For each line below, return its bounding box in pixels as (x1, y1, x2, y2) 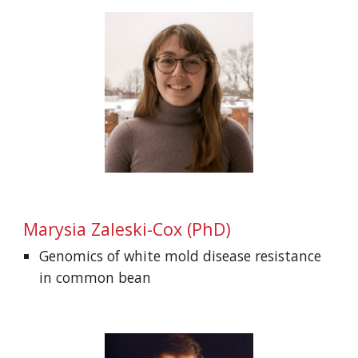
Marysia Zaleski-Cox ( (23, 217, 193, 241)
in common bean (39, 267, 152, 287)
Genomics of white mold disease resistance (39, 245, 322, 265)
